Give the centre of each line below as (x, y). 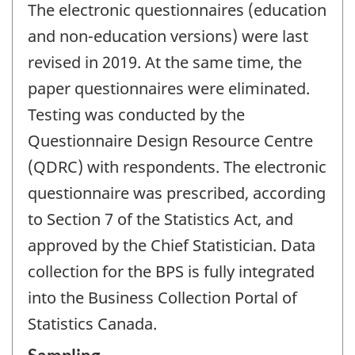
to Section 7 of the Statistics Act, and (160, 219)
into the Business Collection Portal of (162, 298)
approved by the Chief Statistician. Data (172, 246)
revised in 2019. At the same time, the (165, 63)
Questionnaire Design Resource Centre (170, 141)
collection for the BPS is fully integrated (171, 272)
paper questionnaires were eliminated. (169, 89)
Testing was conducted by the (136, 115)
